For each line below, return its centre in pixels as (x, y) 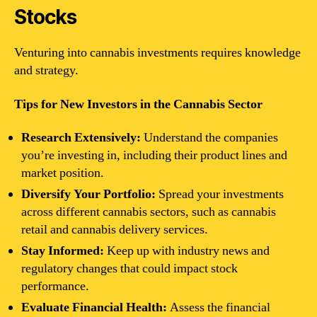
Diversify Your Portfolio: (88, 194)
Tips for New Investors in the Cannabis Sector (138, 104)
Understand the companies (209, 138)
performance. (55, 286)
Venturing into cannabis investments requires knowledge (157, 53)
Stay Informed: (63, 251)
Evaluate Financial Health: (94, 307)
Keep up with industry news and (187, 251)
